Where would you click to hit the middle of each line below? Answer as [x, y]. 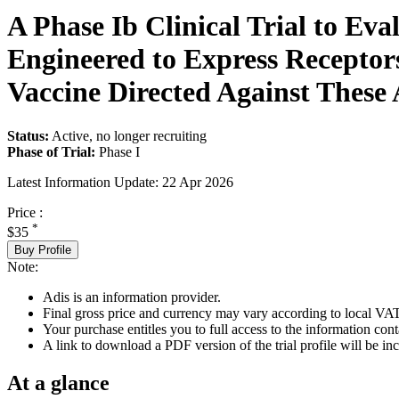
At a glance [58, 383]
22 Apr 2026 [198, 182]
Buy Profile [43, 249]
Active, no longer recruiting [129, 135]
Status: [28, 135]
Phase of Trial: [51, 151]
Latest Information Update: [83, 182]
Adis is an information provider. [132, 297]
